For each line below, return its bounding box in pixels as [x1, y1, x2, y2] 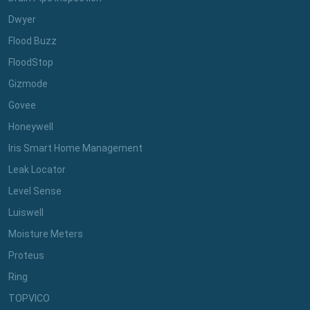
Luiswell [8, 206, 44, 218]
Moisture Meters [8, 228, 83, 239]
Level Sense [8, 185, 62, 197]
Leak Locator [8, 163, 66, 175]
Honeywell [8, 120, 53, 132]
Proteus [8, 249, 44, 261]
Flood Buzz [8, 35, 57, 46]
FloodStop [8, 56, 53, 68]
